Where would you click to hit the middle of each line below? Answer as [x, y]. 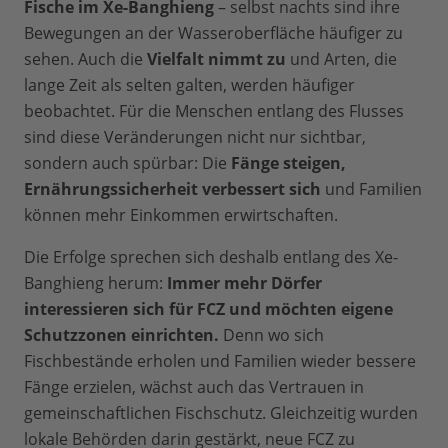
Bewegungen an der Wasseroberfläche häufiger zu [213, 33]
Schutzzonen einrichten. [121, 335]
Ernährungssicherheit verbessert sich [174, 189]
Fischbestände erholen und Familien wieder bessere [220, 361]
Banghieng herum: [95, 283]
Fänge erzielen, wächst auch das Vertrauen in [194, 387]
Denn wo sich [271, 335]
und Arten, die [341, 59]
